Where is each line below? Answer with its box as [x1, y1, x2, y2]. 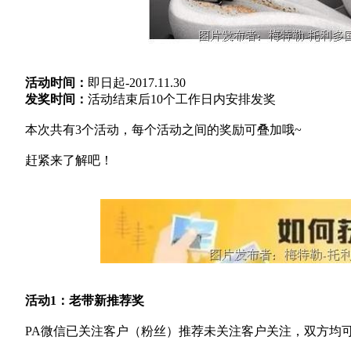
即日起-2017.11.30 [88, 76, 189, 89]
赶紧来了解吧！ [25, 154, 113, 167]
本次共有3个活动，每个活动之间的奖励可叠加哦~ [25, 123, 302, 136]
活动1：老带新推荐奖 [25, 294, 144, 307]
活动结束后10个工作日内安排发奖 [88, 92, 276, 106]
